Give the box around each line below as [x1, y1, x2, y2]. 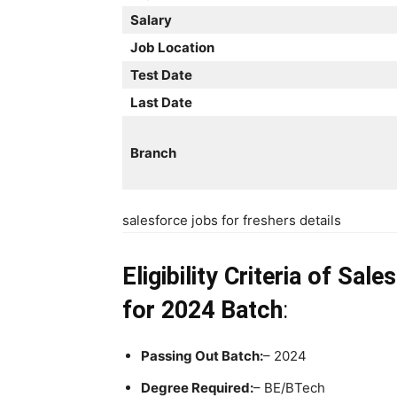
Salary [130, 12, 172, 28]
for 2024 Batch [122, 296, 283, 324]
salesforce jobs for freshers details [122, 212, 341, 229]
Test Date [130, 66, 192, 83]
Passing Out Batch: [141, 347, 263, 364]
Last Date [130, 94, 192, 111]
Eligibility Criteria [122, 262, 301, 291]
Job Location [130, 39, 214, 56]
